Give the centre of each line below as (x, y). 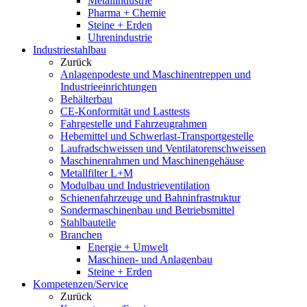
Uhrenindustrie (120, 37)
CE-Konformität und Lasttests (125, 111)
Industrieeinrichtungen (109, 87)
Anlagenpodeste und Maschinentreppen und (156, 74)
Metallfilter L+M (97, 173)
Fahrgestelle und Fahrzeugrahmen (134, 124)
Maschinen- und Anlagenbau (150, 259)
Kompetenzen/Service (81, 284)
